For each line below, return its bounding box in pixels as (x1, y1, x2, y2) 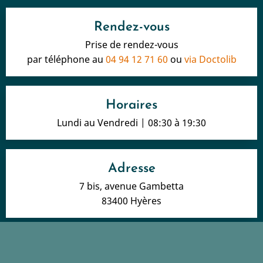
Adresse (107, 161, 156, 176)
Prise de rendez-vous (85, 38, 178, 51)
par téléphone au (26, 52, 106, 66)
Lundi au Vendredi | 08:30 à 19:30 (57, 116, 206, 129)
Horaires (106, 98, 157, 112)
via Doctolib (184, 52, 237, 66)
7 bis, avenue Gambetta (79, 179, 184, 193)
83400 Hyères (102, 194, 161, 207)
